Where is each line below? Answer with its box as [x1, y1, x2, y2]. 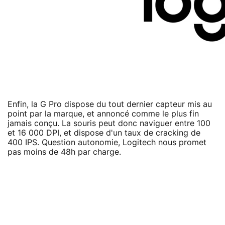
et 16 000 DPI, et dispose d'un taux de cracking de [8, 129, 200, 137]
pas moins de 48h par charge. [8, 148, 121, 156]
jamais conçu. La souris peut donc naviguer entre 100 [8, 119, 210, 128]
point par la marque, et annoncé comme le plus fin [8, 109, 199, 118]
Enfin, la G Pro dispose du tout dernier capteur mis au [8, 100, 212, 108]
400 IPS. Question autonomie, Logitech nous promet [8, 138, 206, 147]
